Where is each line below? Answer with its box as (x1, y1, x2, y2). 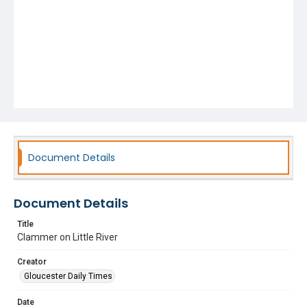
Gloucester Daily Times (24, 271, 112, 281)
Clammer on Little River (17, 232, 118, 243)
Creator (17, 257, 47, 267)
